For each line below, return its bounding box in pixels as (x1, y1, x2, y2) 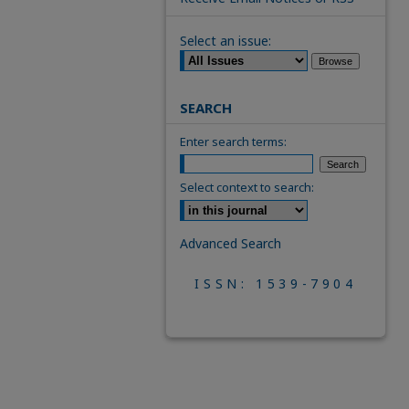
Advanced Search (180, 235, 281, 252)
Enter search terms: (180, 133, 287, 150)
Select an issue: (180, 32, 271, 49)
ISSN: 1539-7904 (194, 275, 357, 292)
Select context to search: (180, 179, 314, 195)
